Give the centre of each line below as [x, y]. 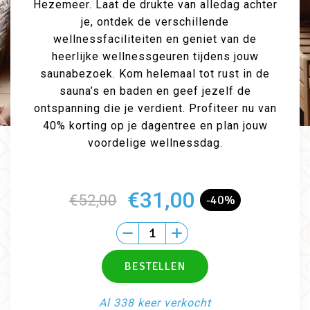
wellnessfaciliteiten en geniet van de [155, 39]
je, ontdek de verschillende [155, 22]
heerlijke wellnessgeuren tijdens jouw [155, 56]
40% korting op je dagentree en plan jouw [155, 126]
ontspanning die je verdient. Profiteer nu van [155, 108]
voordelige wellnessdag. [155, 143]
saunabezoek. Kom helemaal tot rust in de [155, 74]
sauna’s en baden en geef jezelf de [155, 91]
